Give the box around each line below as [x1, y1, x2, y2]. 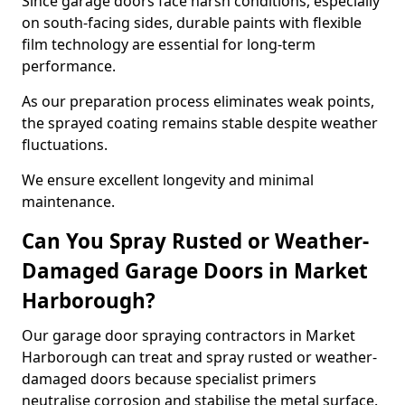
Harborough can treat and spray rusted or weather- [22, 347, 377, 367]
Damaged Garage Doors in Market [22, 257, 368, 285]
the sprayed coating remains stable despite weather [22, 113, 378, 133]
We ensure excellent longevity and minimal [22, 170, 314, 190]
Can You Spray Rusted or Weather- [22, 227, 369, 255]
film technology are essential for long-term [22, 34, 316, 54]
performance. [22, 56, 116, 76]
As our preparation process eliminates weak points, [22, 91, 374, 111]
